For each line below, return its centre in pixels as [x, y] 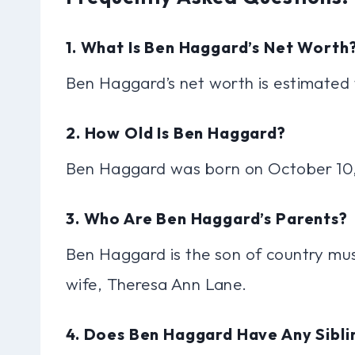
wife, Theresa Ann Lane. [157, 283]
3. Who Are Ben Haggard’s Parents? [207, 218]
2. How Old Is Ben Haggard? [176, 132]
